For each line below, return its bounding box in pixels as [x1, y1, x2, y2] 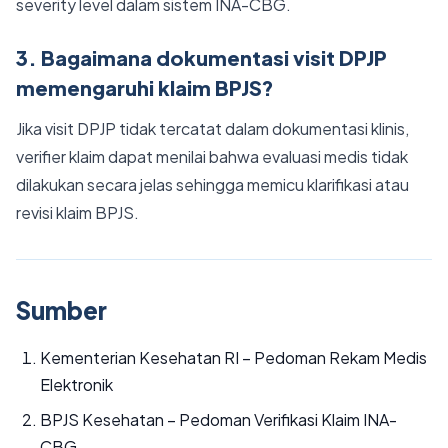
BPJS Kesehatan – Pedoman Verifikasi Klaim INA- [40, 409, 397, 430]
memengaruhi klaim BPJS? [16, 75, 274, 100]
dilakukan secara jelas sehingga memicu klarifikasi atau [16, 174, 409, 195]
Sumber [16, 295, 107, 325]
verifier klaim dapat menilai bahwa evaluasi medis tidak [16, 146, 408, 167]
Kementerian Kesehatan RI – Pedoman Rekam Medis [40, 347, 427, 368]
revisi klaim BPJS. [16, 202, 139, 223]
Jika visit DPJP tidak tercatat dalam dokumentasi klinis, [16, 118, 409, 139]
